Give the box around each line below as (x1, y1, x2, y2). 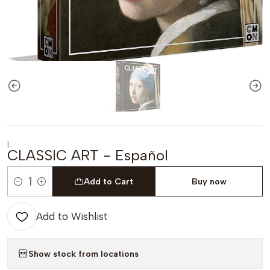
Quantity (7, 183, 44, 194)
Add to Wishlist (36, 210, 108, 222)
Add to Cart (84, 176, 134, 187)
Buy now (191, 176, 227, 187)
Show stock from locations (28, 248, 139, 259)
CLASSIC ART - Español (7, 146, 168, 164)
